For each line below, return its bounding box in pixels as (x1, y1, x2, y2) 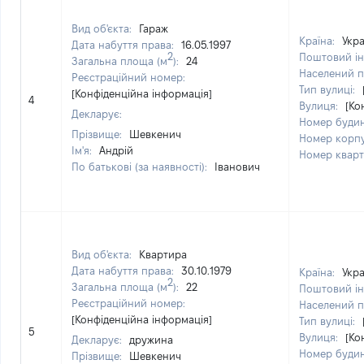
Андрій (99, 145, 133, 156)
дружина (129, 334, 173, 345)
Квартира (139, 249, 187, 260)
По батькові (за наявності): (71, 161, 210, 172)
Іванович (214, 161, 260, 172)
